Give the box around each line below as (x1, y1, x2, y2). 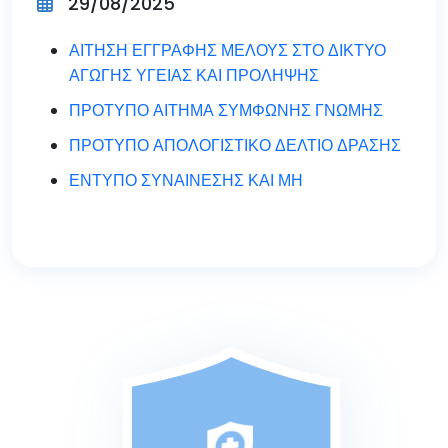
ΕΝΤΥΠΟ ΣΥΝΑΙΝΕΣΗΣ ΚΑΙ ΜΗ (69, 169, 303, 192)
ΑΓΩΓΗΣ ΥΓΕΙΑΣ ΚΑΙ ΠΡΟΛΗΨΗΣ (69, 64, 319, 87)
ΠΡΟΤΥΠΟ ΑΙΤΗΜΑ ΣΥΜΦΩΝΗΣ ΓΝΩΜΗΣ (69, 99, 383, 122)
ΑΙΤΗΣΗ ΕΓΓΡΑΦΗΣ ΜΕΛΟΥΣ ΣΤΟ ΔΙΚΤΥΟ (69, 39, 386, 62)
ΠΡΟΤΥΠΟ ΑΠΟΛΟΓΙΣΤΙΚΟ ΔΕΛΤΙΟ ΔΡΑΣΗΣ (69, 134, 401, 157)
